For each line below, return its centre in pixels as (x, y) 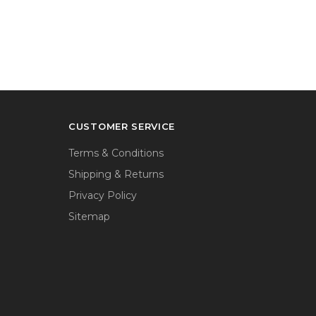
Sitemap (89, 216)
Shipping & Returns (116, 174)
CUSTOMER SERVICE (122, 126)
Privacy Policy (103, 195)
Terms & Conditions (116, 153)
